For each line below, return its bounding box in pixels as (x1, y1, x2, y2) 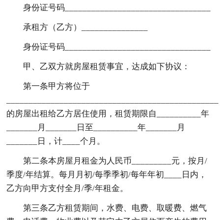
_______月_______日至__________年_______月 (6, 122, 186, 132)
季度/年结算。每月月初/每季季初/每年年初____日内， (6, 169, 207, 179)
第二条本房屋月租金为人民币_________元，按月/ (23, 156, 208, 165)
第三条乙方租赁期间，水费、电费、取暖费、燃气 (23, 203, 207, 213)
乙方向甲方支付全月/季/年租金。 (6, 183, 129, 193)
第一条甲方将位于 (23, 81, 90, 91)
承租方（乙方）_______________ (23, 22, 148, 32)
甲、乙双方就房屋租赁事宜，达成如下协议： (23, 61, 191, 71)
